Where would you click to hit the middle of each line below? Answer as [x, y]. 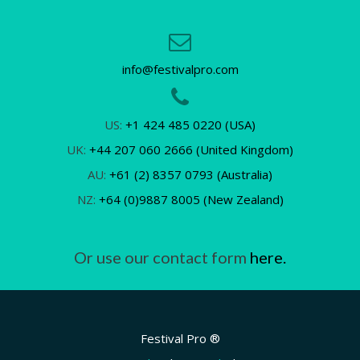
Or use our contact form [162, 257]
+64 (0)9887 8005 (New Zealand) [191, 199]
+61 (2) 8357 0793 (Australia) [191, 174]
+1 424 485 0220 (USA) [190, 124]
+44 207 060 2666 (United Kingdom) [191, 149]
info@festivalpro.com [180, 69]
